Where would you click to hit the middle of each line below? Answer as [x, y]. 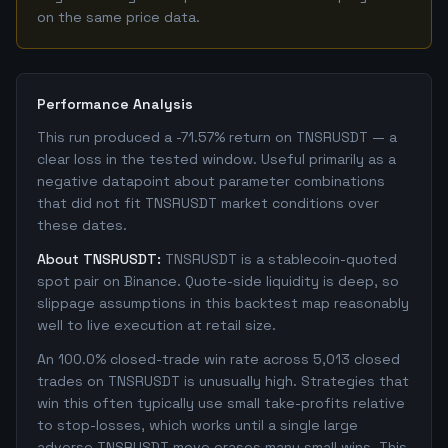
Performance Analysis [115, 104]
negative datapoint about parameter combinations [211, 181]
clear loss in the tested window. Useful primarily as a [216, 159]
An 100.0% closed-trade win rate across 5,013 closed [218, 359]
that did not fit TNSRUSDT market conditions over [208, 203]
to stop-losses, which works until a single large [197, 425]
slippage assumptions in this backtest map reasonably [223, 303]
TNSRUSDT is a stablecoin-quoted [281, 259]
